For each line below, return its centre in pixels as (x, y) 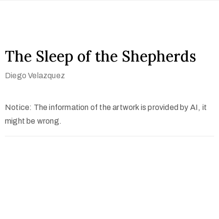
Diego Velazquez (35, 76)
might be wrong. (33, 121)
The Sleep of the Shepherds (100, 56)
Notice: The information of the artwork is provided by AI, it (106, 107)
